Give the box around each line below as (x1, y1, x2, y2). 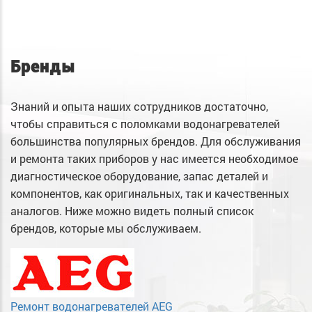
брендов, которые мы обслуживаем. (10, 221, 201, 236)
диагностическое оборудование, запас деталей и (10, 169, 268, 184)
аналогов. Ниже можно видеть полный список (10, 203, 253, 219)
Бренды (10, 58, 76, 77)
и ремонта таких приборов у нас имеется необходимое (10, 151, 298, 166)
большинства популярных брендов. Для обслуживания (10, 134, 301, 149)
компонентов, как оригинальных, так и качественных (10, 186, 289, 201)
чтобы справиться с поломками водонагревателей (10, 116, 280, 132)
